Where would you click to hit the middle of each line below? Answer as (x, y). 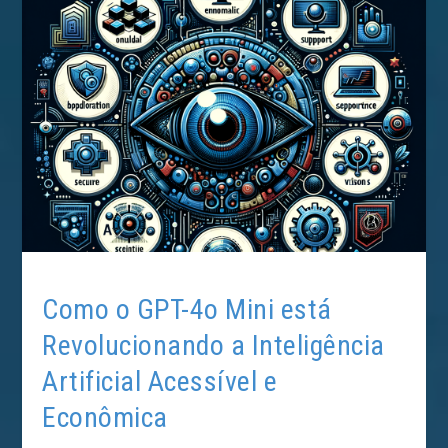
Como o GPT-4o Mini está (187, 309)
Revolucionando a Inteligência (213, 345)
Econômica (105, 417)
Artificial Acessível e (160, 381)
